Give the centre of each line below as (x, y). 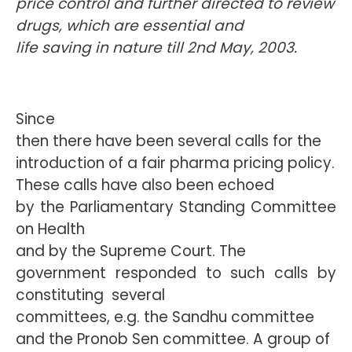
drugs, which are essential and (130, 26)
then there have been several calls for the (169, 141)
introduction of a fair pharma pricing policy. (175, 163)
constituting (60, 295)
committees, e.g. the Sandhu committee (165, 317)
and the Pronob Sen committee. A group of (173, 339)
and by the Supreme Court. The (131, 251)
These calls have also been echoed (145, 185)
